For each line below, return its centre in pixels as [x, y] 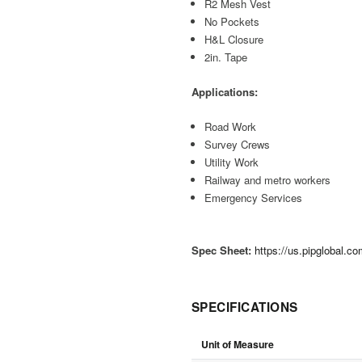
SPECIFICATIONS [245, 307]
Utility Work [232, 162]
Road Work [231, 126]
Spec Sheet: [221, 250]
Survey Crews [238, 144]
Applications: [225, 91]
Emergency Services [254, 197]
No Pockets [232, 21]
